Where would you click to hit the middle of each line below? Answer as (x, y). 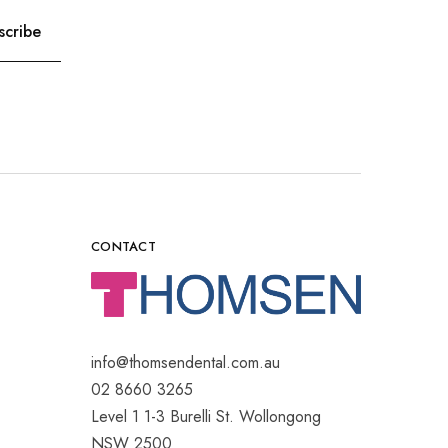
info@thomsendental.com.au (185, 363)
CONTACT (123, 246)
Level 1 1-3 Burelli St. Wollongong (206, 417)
